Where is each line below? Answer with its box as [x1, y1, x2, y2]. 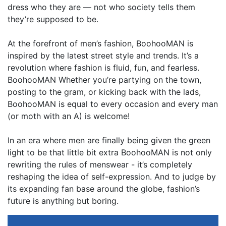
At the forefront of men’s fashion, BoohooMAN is [8, 38, 193, 49]
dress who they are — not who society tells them [8, 2, 195, 13]
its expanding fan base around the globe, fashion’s [8, 184, 200, 194]
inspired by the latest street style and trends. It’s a [8, 50, 199, 61]
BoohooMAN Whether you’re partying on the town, [8, 75, 201, 85]
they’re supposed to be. [8, 14, 98, 25]
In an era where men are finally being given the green [8, 135, 210, 146]
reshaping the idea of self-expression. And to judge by [8, 172, 216, 182]
